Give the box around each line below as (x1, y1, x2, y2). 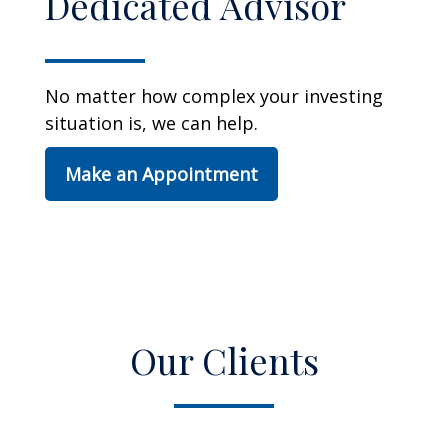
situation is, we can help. (45, 110, 258, 135)
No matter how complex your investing (45, 83, 383, 108)
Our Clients (129, 335, 319, 384)
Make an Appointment (65, 161, 258, 186)
